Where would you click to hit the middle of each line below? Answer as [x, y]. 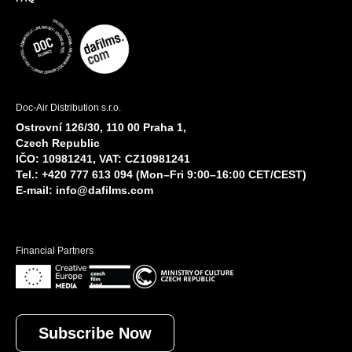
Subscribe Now [95, 333]
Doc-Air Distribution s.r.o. [68, 107]
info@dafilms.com [104, 190]
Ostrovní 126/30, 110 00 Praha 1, [101, 127]
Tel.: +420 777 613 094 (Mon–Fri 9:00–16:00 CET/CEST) [161, 174]
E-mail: [36, 190]
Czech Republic [58, 143]
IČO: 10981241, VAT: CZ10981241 [103, 158]
